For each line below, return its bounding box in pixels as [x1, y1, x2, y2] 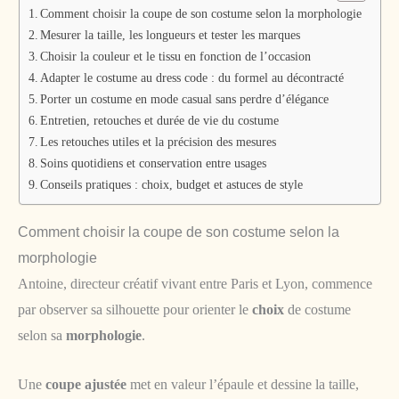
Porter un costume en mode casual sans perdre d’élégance [40, 91, 330, 106]
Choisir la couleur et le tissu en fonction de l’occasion [40, 48, 312, 63]
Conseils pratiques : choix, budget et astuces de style [40, 176, 304, 191]
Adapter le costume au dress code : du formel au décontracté [40, 69, 345, 85]
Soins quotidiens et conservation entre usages [40, 155, 267, 170]
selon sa [18, 327, 66, 343]
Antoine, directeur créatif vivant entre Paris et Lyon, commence [18, 275, 372, 291]
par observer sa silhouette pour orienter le [18, 301, 252, 317]
